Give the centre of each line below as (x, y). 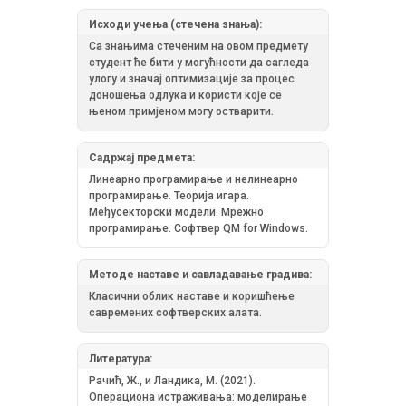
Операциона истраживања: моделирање (198, 396)
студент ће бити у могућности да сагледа (199, 62)
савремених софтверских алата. (175, 312)
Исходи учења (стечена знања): (175, 24)
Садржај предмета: (142, 157)
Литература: (121, 358)
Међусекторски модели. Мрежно (176, 212)
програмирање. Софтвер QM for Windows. (198, 228)
